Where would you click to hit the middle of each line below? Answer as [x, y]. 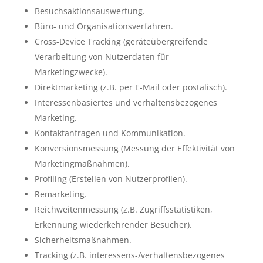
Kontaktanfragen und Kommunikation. [110, 133]
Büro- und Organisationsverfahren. [104, 26]
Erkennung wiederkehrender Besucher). [113, 224]
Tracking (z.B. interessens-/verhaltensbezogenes [129, 255]
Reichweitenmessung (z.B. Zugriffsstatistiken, [123, 209]
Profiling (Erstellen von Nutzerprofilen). [111, 178]
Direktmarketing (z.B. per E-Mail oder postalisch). [131, 87]
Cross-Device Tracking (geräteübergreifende [121, 41]
